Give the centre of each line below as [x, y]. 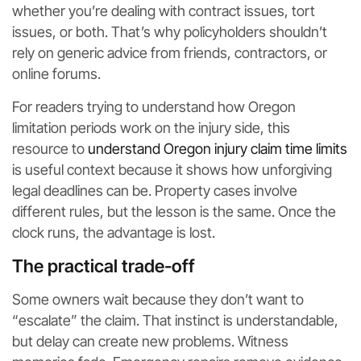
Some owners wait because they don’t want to [158, 300]
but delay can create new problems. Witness [150, 342]
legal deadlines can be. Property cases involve [155, 191]
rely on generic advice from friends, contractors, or [170, 53]
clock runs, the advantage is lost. [114, 233]
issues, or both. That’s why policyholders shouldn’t [170, 32]
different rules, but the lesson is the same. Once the [174, 212]
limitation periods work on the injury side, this [151, 128]
